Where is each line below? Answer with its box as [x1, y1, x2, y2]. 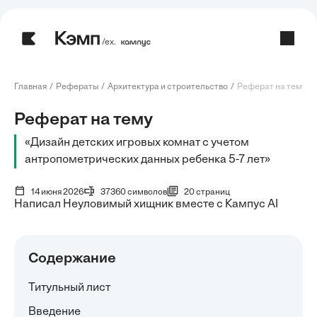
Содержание [28, 252, 116, 266]
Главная [14, 83, 47, 91]
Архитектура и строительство [108, 83, 228, 91]
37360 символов [100, 188, 167, 197]
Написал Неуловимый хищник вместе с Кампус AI [14, 199, 278, 210]
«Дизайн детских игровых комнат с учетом [25, 137, 249, 149]
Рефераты [56, 83, 98, 91]
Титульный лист [28, 282, 110, 294]
